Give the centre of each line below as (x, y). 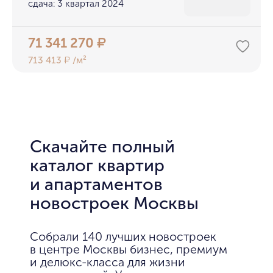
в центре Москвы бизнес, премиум (128, 249)
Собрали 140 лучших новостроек (123, 236)
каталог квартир (97, 165)
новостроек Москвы (114, 203)
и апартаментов (96, 184)
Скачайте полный (102, 146)
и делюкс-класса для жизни (107, 262)
